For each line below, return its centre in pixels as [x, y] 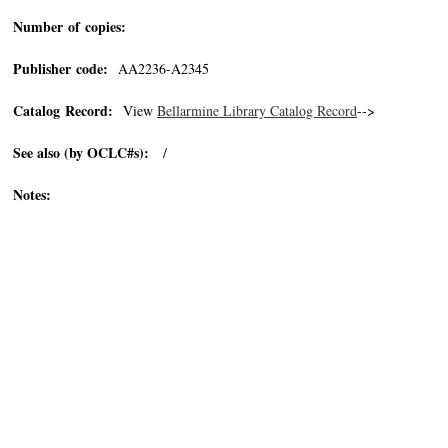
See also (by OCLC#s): [81, 152]
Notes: [32, 194]
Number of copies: [69, 26]
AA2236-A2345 [158, 68]
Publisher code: [60, 68]
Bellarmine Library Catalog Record [257, 110]
